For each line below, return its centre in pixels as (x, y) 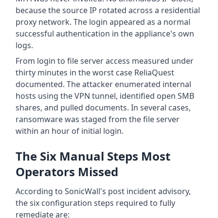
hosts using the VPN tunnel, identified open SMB (105, 96)
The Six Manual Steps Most (93, 156)
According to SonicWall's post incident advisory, (103, 191)
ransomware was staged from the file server (98, 119)
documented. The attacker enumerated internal (103, 84)
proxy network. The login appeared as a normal (103, 22)
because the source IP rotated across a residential (108, 10)
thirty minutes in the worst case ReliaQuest (95, 73)
